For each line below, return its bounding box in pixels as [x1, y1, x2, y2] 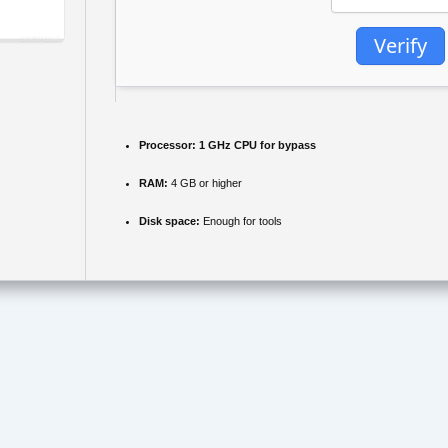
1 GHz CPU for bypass [196, 138, 316, 151]
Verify [374, 32, 427, 60]
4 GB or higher [168, 176, 242, 189]
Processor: [139, 138, 196, 151]
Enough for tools [200, 214, 282, 227]
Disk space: [139, 214, 200, 227]
